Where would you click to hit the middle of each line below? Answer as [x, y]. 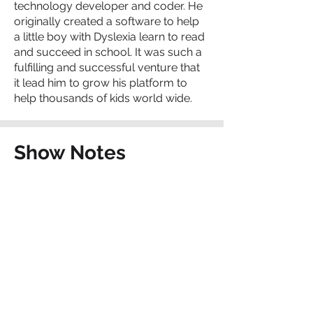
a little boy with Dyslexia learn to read [109, 37]
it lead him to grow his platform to [101, 83]
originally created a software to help [107, 21]
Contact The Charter [107, 278]
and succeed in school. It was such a [108, 52]
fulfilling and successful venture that [107, 67]
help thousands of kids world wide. [103, 98]
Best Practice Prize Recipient [87, 209]
